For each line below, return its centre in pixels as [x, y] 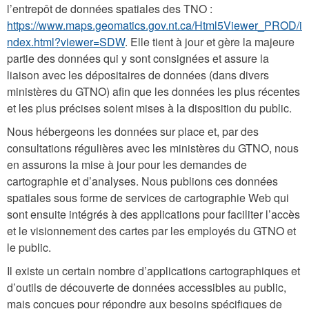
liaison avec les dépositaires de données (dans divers [138, 74]
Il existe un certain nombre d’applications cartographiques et [153, 270]
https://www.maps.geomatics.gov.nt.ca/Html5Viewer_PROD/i [154, 25]
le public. [29, 247]
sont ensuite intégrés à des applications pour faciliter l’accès [153, 214]
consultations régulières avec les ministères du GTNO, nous [153, 148]
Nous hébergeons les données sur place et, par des [133, 131]
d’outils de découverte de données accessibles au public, [147, 287]
